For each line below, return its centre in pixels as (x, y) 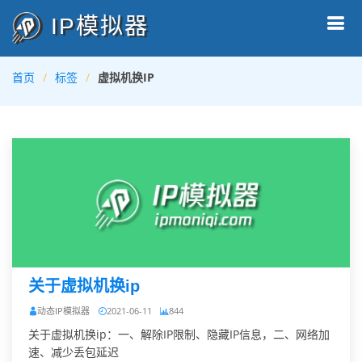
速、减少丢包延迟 (74, 352)
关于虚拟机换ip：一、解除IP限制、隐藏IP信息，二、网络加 (179, 334)
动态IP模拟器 (63, 311)
